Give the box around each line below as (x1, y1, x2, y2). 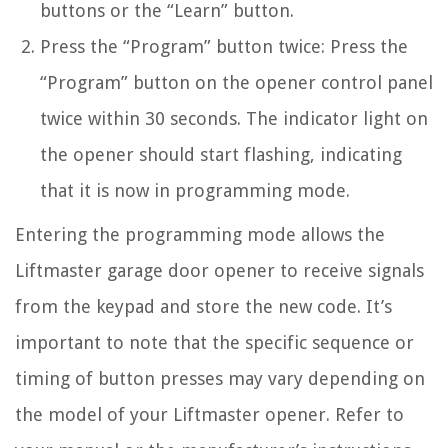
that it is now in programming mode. (40, 179, 350, 201)
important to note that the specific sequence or (15, 331, 414, 353)
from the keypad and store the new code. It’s (15, 295, 392, 317)
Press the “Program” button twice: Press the (40, 35, 408, 57)
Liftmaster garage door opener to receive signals (15, 259, 424, 281)
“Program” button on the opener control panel (40, 71, 433, 93)
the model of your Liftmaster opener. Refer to (15, 403, 404, 425)
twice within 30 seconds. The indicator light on (40, 107, 428, 129)
